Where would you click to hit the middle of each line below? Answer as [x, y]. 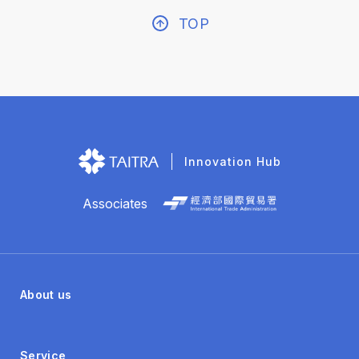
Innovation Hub [232, 162]
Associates [115, 203]
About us [46, 294]
